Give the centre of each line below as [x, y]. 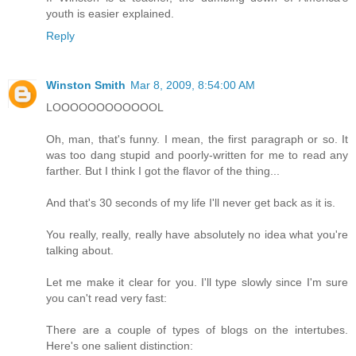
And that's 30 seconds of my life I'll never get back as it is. [191, 202]
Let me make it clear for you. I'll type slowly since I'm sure [197, 282]
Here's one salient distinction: [120, 345]
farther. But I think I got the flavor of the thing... [163, 170]
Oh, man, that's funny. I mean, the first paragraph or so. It [197, 139]
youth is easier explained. [110, 13]
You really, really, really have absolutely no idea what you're [197, 234]
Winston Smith [86, 85]
